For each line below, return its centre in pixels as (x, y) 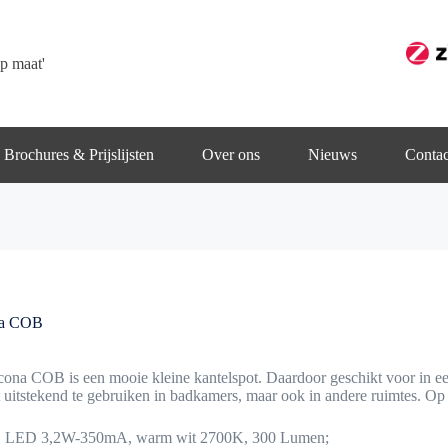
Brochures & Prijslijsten (79, 154)
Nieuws (332, 154)
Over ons (231, 154)
